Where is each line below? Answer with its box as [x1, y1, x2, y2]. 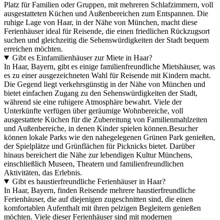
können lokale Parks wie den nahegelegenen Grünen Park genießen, [4, 133, 215, 141]
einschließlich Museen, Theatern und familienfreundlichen [4, 159, 184, 168]
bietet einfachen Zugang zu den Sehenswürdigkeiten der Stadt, [4, 88, 197, 97]
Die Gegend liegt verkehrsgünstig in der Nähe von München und [4, 80, 205, 88]
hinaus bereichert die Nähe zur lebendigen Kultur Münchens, [4, 150, 192, 159]
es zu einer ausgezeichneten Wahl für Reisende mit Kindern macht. [4, 71, 211, 80]
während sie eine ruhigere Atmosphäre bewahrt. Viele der [4, 97, 182, 106]
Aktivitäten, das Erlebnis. [4, 168, 82, 177]
